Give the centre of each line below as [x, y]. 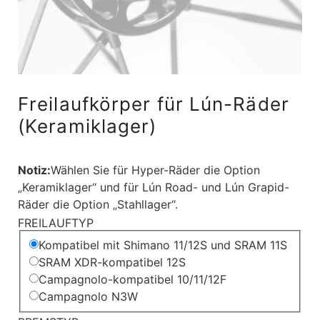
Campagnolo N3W [88, 297]
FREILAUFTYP [56, 222]
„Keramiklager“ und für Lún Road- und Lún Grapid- [154, 187]
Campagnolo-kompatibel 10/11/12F [132, 280]
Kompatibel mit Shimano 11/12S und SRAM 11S [163, 245]
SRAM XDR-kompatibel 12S [112, 262]
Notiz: [34, 170]
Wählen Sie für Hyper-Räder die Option [155, 170]
